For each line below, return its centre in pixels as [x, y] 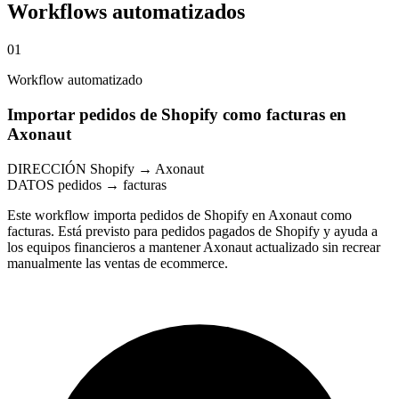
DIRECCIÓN [47, 168]
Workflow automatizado [75, 80]
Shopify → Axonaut [147, 168]
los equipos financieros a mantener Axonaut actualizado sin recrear [194, 247]
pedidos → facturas [112, 184]
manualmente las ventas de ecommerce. [118, 263]
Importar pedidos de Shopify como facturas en [177, 114]
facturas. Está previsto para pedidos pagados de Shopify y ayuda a [192, 231]
